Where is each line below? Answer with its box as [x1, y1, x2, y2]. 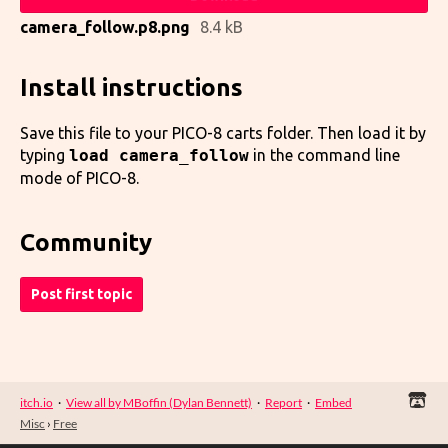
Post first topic [31, 285, 132, 302]
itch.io [20, 394, 53, 410]
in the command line [249, 145, 400, 164]
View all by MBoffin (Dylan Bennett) [66, 394, 252, 410]
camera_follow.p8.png [20, 17, 190, 36]
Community [20, 228, 152, 256]
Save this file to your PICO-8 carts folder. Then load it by [20, 123, 426, 142]
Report [265, 394, 302, 410]
